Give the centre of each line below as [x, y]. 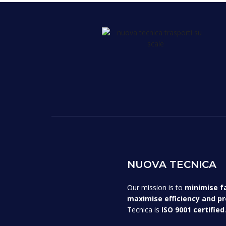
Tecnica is [144, 209]
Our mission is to [156, 187]
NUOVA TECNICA [172, 164]
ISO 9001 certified [193, 209]
